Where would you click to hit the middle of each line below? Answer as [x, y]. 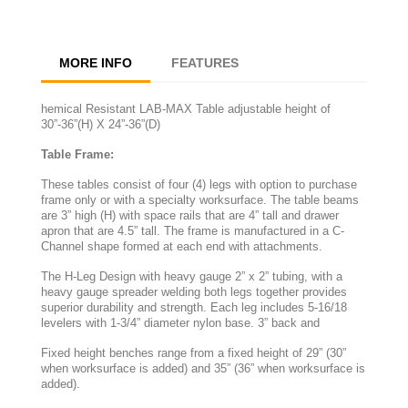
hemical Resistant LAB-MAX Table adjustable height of [186, 108]
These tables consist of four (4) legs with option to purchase [199, 184]
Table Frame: [77, 154]
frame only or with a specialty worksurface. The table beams [200, 199]
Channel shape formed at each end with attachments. [182, 246]
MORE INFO [96, 62]
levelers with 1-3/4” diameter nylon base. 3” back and [180, 322]
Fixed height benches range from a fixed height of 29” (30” [194, 352]
